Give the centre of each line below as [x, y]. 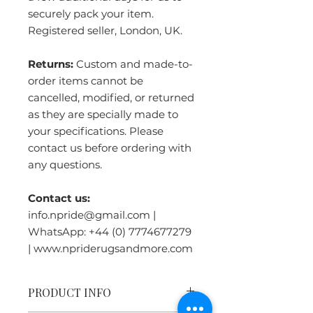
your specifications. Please [96, 131]
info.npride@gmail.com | [92, 214]
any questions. [65, 164]
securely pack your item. [91, 13]
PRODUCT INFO [70, 292]
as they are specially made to [103, 114]
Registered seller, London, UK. [105, 30]
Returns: [51, 64]
